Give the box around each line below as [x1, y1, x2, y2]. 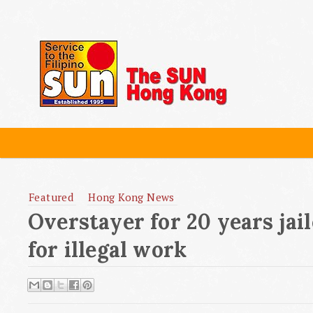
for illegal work [28, 236, 187, 263]
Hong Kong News [88, 190, 175, 204]
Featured [29, 190, 74, 204]
